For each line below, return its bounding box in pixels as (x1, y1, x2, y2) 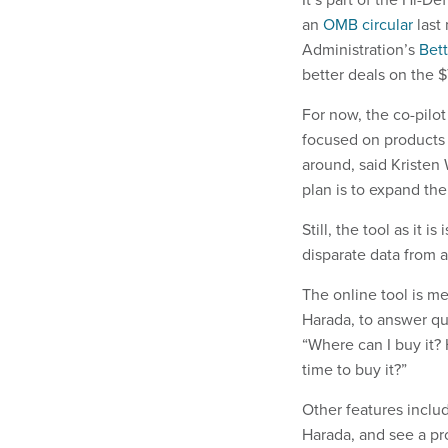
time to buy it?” (302, 358, 407, 381)
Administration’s (302, 38, 419, 61)
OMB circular (323, 13, 413, 36)
